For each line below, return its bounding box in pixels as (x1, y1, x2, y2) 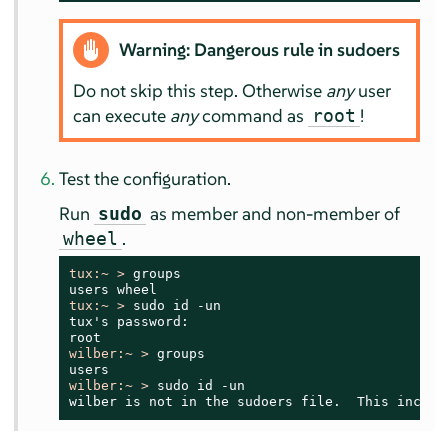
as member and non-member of (146, 201, 401, 225)
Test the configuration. (59, 166, 232, 190)
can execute (72, 104, 170, 128)
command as (197, 104, 308, 128)
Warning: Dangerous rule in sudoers (118, 38, 400, 62)
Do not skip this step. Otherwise (72, 79, 326, 103)
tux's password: (69, 313, 190, 329)
